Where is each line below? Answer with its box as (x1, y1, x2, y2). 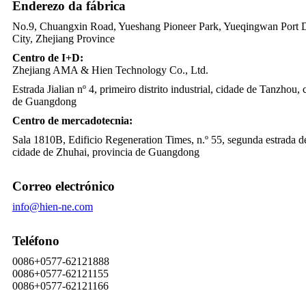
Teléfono (12, 233, 59, 248)
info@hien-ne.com (12, 200, 93, 212)
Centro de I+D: (12, 51, 83, 64)
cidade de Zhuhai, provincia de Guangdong (12, 145, 199, 158)
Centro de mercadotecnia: (12, 114, 133, 126)
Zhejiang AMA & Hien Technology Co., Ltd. (12, 64, 208, 76)
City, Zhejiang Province (12, 32, 115, 44)
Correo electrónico (12, 178, 115, 193)
